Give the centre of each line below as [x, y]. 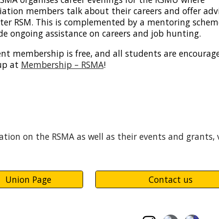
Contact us [170, 179]
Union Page [28, 179]
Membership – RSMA [62, 65]
